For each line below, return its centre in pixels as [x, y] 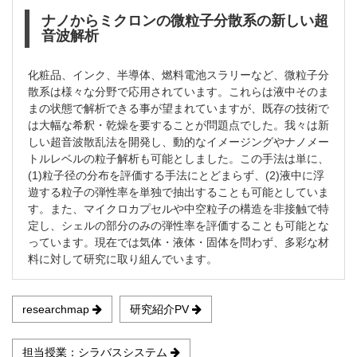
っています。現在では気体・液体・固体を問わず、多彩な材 [178, 243]
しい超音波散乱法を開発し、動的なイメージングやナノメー [178, 142]
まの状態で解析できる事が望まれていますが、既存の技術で [178, 109]
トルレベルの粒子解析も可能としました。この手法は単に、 [178, 159]
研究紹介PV [161, 310]
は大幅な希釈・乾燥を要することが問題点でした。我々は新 [178, 126]
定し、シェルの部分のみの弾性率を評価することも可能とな [178, 226]
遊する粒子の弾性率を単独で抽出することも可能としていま [178, 192]
